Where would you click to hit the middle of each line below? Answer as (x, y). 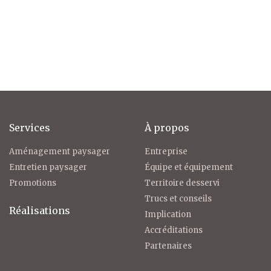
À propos (167, 128)
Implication (168, 215)
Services (30, 128)
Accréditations (174, 230)
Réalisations (40, 211)
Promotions (33, 183)
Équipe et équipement (189, 168)
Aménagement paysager (60, 152)
